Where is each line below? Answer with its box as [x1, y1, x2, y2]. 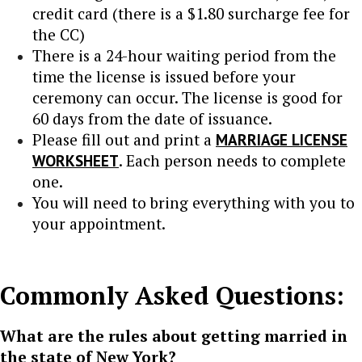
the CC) [32, 23, 85, 44]
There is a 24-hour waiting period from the [32, 44, 336, 65]
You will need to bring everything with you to [32, 192, 355, 213]
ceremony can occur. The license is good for [32, 86, 343, 107]
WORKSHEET [32, 149, 119, 170]
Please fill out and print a [32, 128, 216, 149]
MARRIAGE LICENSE [216, 128, 347, 149]
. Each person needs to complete [119, 149, 346, 170]
